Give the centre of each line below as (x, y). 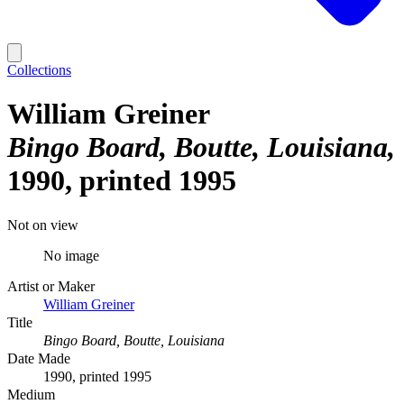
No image (71, 255)
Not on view (43, 225)
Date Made (39, 358)
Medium (31, 394)
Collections (39, 70)
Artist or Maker (51, 286)
